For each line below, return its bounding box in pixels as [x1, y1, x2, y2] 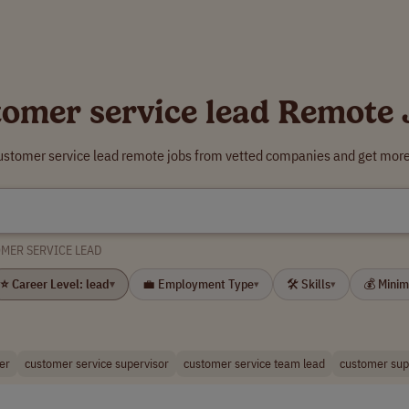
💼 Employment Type [142, 276, 254, 292]
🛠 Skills [287, 276, 330, 292]
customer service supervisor [25, 355, 169, 372]
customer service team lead [184, 355, 325, 372]
